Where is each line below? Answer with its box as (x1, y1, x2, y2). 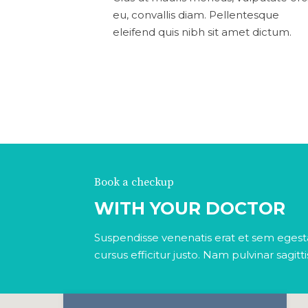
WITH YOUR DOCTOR (94, 198, 285, 219)
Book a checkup (94, 175, 174, 189)
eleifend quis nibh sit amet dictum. (113, 25, 291, 38)
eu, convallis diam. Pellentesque (113, 8, 279, 21)
